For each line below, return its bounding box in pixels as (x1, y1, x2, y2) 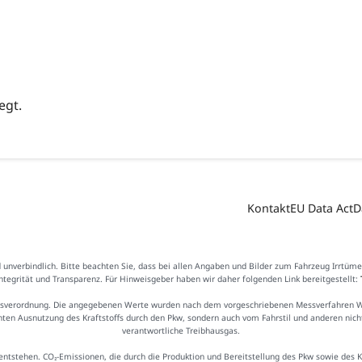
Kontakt (247, 200, 291, 217)
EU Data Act (290, 200, 354, 217)
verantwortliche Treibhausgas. (122, 324, 240, 336)
